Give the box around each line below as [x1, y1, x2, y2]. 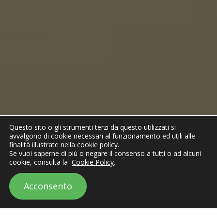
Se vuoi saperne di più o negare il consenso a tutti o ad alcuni [9, 149, 201, 158]
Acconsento [24, 180, 72, 192]
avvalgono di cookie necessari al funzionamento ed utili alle [9, 131, 195, 140]
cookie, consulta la [9, 157, 72, 167]
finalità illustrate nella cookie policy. [9, 140, 119, 149]
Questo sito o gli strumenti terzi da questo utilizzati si [9, 123, 176, 132]
